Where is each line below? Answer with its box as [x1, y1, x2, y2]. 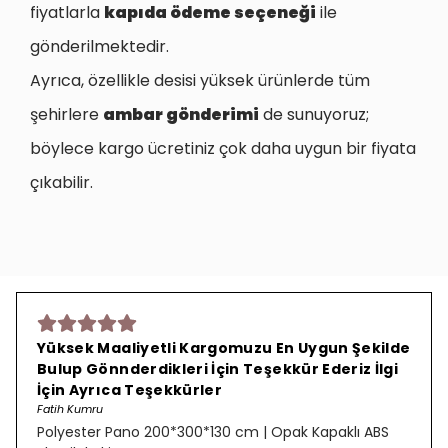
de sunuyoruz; [259, 103, 369, 126]
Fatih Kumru [37, 401, 103, 417]
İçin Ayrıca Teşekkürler [37, 380, 223, 400]
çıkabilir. [30, 171, 97, 194]
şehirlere [30, 103, 103, 126]
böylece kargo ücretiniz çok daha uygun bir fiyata [30, 137, 416, 160]
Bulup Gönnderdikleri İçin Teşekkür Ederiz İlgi [37, 359, 399, 379]
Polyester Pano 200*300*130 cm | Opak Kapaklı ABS [37, 422, 389, 442]
